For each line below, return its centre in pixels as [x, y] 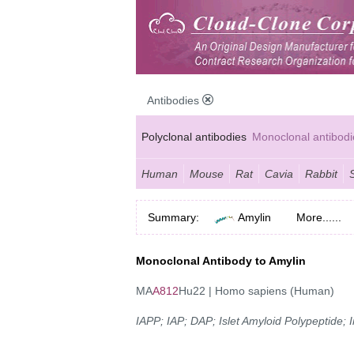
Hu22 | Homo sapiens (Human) [256, 290]
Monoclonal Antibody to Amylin [221, 260]
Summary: [173, 217]
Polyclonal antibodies [194, 136]
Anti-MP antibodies [188, 168]
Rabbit [321, 173]
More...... [319, 217]
